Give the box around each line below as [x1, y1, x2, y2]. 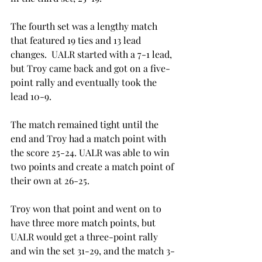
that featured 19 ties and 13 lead [11, 33, 143, 46]
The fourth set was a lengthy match [11, 19, 160, 32]
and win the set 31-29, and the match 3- [11, 244, 175, 257]
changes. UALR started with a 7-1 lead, [11, 47, 174, 60]
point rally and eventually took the [11, 75, 159, 88]
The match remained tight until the [11, 118, 161, 130]
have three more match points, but [11, 216, 158, 229]
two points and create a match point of [11, 160, 176, 173]
